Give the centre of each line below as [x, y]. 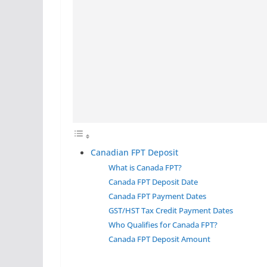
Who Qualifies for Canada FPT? [163, 224]
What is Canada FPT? [145, 167]
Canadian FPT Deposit [134, 152]
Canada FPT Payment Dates [157, 196]
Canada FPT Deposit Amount [159, 239]
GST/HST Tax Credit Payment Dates [171, 210]
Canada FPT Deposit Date [153, 181]
